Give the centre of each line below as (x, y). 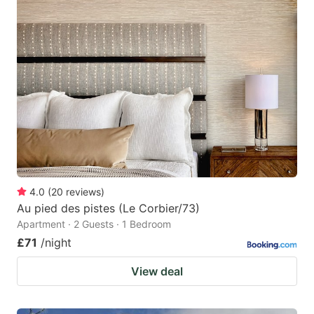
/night (56, 242)
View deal (157, 271)
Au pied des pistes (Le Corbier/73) (108, 208)
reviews (83, 191)
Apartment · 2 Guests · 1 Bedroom (94, 224)
